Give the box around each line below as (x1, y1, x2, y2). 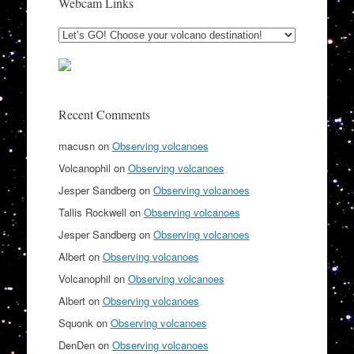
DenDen (58, 337, 95, 352)
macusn (58, 137, 95, 153)
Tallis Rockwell (58, 204, 126, 220)
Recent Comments (58, 105, 150, 122)
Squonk (58, 314, 93, 330)
